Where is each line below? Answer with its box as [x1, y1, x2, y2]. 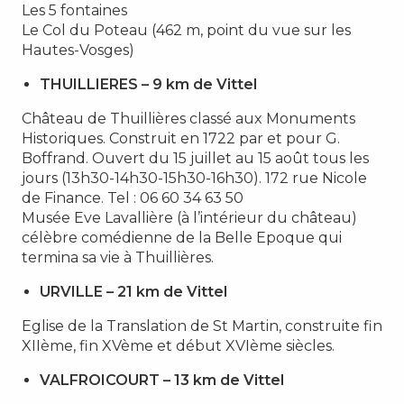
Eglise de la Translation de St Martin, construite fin [22, 317, 382, 335]
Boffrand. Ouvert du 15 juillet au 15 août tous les [22, 149, 369, 167]
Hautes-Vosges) [22, 41, 134, 59]
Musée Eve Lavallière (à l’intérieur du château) [22, 208, 357, 226]
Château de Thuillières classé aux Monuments [22, 109, 355, 127]
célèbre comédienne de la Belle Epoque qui [22, 228, 342, 246]
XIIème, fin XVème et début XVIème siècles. [22, 336, 335, 354]
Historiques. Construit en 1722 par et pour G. [22, 129, 340, 147]
